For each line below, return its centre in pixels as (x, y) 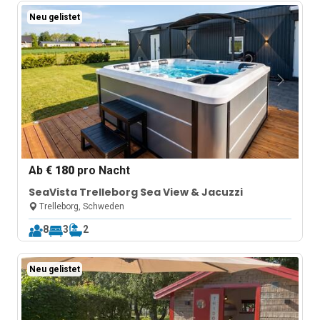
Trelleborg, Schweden (81, 206)
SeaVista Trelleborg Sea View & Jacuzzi (136, 192)
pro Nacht (102, 170)
